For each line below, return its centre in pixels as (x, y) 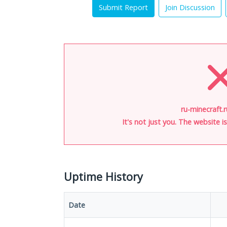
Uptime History (103, 177)
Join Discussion (190, 7)
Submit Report (123, 7)
